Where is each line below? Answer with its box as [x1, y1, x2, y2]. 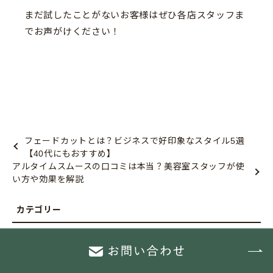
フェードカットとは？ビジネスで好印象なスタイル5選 [24, 135, 245, 146]
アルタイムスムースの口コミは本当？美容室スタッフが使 [12, 161, 245, 171]
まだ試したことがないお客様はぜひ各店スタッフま [24, 9, 245, 20]
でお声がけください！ [24, 26, 120, 37]
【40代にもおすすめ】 [24, 148, 116, 158]
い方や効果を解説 [12, 174, 84, 184]
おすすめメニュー [16, 238, 88, 248]
